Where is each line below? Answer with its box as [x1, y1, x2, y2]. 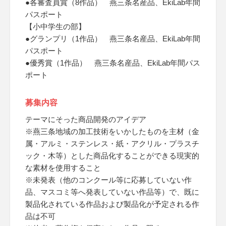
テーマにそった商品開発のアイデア [25, 115, 146, 124]
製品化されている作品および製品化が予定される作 [25, 200, 199, 208]
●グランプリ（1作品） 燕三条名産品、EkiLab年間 [25, 34, 200, 43]
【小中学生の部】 [25, 22, 86, 31]
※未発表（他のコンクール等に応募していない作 [25, 176, 192, 184]
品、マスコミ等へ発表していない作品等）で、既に [25, 188, 199, 196]
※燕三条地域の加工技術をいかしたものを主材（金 [25, 127, 199, 136]
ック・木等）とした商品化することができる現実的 [25, 151, 199, 160]
